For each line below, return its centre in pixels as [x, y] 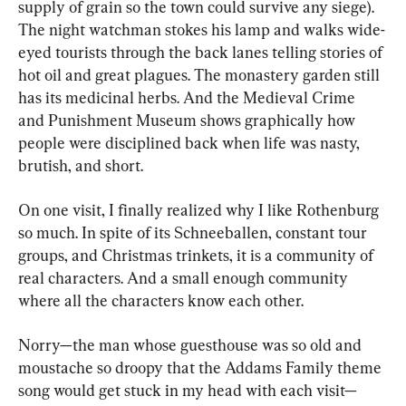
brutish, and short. [81, 165]
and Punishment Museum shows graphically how [188, 120]
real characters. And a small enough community [185, 278]
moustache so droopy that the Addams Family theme [202, 367]
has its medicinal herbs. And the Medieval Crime [188, 97]
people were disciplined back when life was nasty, [191, 143]
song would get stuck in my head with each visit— [188, 390]
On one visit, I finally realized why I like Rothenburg [200, 210]
